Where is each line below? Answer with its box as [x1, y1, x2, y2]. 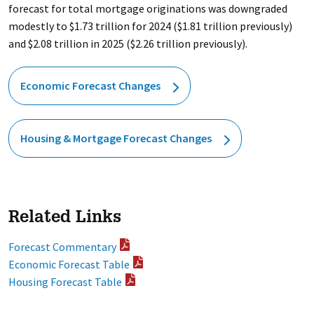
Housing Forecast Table [8, 275, 122, 289]
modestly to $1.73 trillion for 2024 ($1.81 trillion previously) [8, 19, 292, 33]
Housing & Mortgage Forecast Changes [20, 131, 212, 145]
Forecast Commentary [8, 240, 116, 254]
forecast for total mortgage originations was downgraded [8, 1, 287, 15]
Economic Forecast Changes [20, 78, 161, 93]
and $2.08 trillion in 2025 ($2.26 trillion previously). [8, 36, 247, 50]
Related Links [8, 210, 121, 227]
